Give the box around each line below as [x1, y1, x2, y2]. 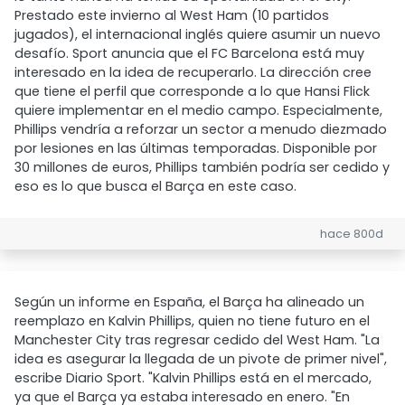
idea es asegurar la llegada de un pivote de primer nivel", [14, 350, 387, 368]
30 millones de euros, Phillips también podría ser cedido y [14, 158, 390, 176]
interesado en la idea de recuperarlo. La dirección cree [14, 63, 372, 81]
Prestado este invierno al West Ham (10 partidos [14, 6, 329, 24]
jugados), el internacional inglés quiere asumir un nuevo [14, 25, 381, 43]
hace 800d [320, 226, 383, 241]
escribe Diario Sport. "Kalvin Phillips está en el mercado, [14, 369, 372, 387]
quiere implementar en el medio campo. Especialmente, [14, 101, 382, 119]
